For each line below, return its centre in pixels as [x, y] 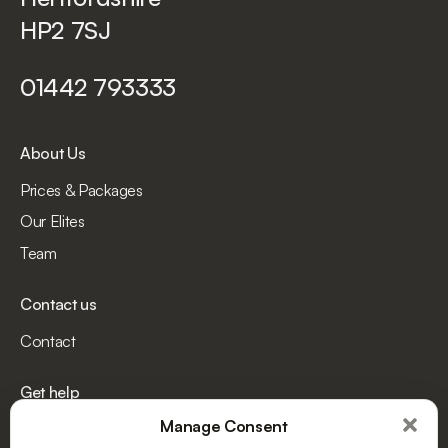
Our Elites [52, 221]
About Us [53, 152]
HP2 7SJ [65, 29]
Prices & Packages [81, 189]
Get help [50, 391]
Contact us [58, 303]
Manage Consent [224, 426]
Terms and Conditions [93, 428]
